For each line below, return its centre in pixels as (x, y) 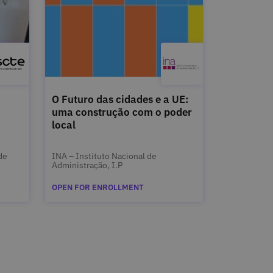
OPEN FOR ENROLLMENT (97, 188)
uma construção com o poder (122, 112)
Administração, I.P (87, 165)
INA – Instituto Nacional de (104, 156)
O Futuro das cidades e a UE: (120, 100)
